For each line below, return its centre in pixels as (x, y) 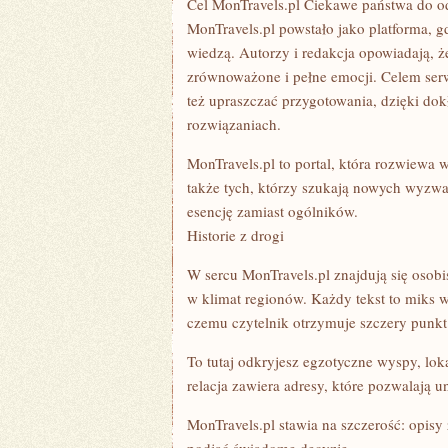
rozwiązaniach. (234, 124)
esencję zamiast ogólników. (272, 211)
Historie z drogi (235, 235)
